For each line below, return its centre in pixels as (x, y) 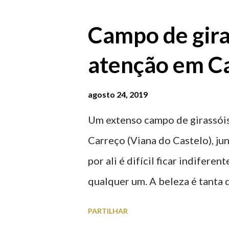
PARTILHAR (108, 211)
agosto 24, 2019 (118, 94)
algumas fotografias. (134, 222)
